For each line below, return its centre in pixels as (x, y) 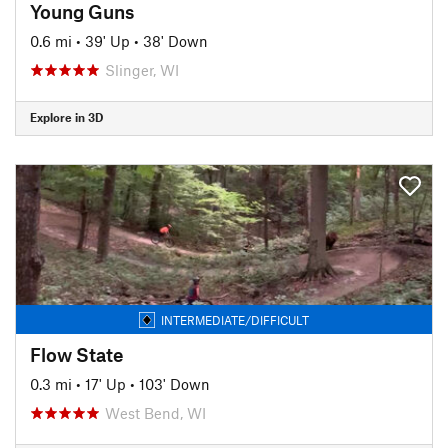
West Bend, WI (155, 412)
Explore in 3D (66, 117)
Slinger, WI (142, 69)
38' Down (175, 40)
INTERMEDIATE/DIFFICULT (235, 319)
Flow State (77, 354)
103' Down (174, 383)
